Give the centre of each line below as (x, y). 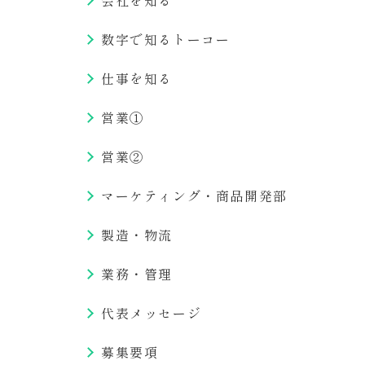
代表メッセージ (152, 313)
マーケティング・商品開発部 (194, 196)
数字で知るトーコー (166, 39)
